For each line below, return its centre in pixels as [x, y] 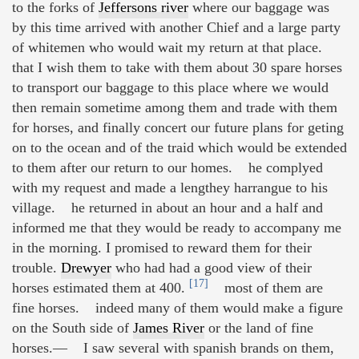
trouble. [36, 267]
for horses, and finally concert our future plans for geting [178, 127]
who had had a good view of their [212, 267]
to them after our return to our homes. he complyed [167, 167]
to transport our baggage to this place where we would [170, 87]
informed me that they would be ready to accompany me [177, 227]
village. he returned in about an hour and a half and [167, 207]
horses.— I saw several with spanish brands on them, [173, 347]
